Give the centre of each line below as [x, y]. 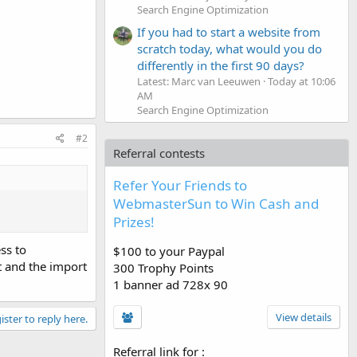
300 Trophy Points [163, 267]
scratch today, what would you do [229, 48]
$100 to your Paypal [169, 251]
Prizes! [134, 222]
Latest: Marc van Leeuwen [199, 81]
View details [304, 317]
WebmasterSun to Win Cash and [216, 203]
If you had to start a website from [229, 31]
